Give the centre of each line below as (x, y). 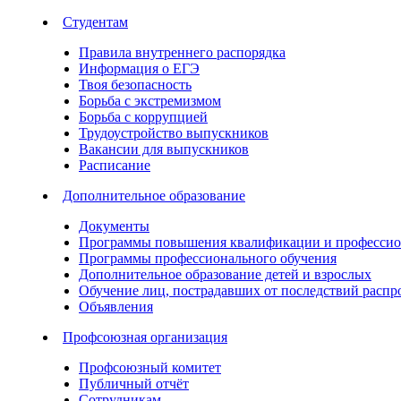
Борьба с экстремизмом (150, 101)
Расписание (115, 165)
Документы (114, 226)
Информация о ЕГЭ (139, 68)
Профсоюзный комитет (150, 367)
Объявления (116, 307)
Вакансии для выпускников (164, 149)
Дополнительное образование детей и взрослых (225, 274)
